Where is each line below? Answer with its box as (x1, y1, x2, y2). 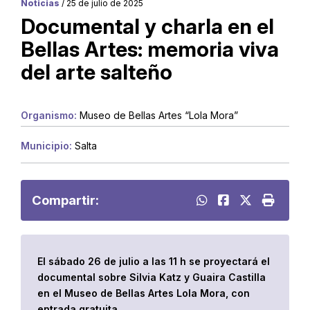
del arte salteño (21, 59, 172, 84)
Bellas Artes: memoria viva (21, 36, 279, 62)
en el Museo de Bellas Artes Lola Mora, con (37, 287, 250, 299)
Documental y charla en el (21, 13, 274, 39)
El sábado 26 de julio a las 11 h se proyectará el (37, 255, 270, 267)
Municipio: (21, 140, 72, 152)
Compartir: (32, 192, 99, 208)
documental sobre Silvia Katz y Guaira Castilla (37, 271, 266, 283)
